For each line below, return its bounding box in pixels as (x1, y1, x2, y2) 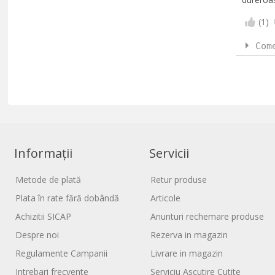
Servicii (149, 144, 190, 161)
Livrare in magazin (150, 247, 223, 259)
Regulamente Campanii (15, 247, 108, 259)
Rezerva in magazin (150, 228, 228, 241)
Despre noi (15, 228, 60, 241)
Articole (150, 192, 181, 204)
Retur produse (150, 173, 207, 185)
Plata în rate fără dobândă (15, 192, 120, 204)
